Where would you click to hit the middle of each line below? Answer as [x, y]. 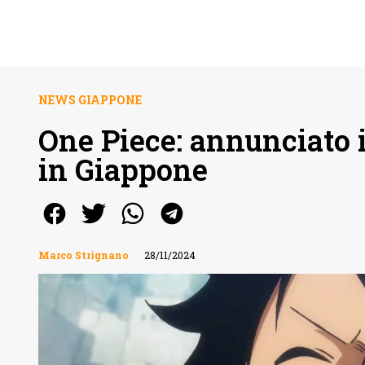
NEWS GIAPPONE [90, 100]
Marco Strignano [84, 255]
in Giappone [123, 169]
